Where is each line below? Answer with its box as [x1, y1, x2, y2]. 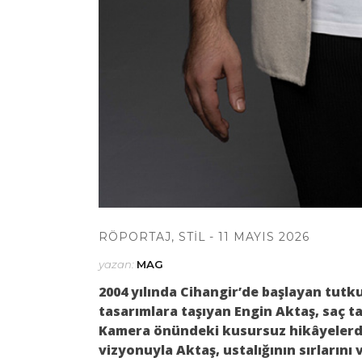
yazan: [99, 258, 137, 271]
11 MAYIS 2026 [218, 229, 309, 244]
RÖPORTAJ [99, 229, 171, 244]
